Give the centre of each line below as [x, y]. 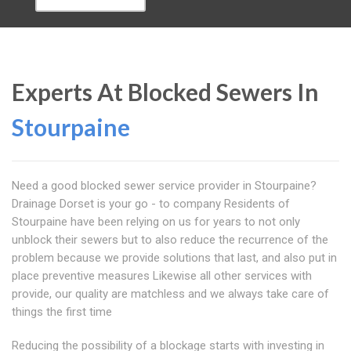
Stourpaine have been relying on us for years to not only [156, 222]
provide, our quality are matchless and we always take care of [170, 294]
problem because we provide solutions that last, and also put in [174, 258]
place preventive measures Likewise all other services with [162, 276]
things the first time [62, 312]
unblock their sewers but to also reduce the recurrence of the [170, 240]
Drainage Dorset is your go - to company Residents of [151, 204]
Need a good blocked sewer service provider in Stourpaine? [164, 186]
